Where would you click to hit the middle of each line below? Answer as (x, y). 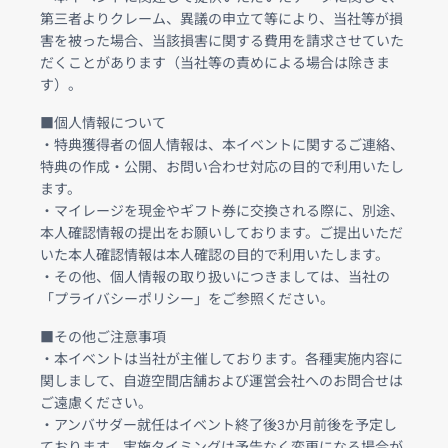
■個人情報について (103, 122)
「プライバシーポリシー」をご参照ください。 (187, 298)
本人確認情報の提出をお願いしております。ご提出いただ (221, 232)
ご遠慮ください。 (96, 402)
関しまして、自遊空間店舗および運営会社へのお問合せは (221, 380)
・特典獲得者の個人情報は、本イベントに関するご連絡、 (222, 144)
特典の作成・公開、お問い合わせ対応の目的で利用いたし (222, 166)
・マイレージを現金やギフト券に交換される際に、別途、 (222, 210)
